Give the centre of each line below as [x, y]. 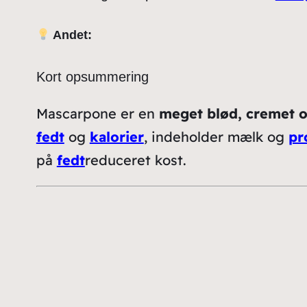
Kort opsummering [92, 77]
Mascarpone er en [97, 114]
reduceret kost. [135, 160]
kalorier [116, 137]
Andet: [71, 35]
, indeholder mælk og [216, 137]
